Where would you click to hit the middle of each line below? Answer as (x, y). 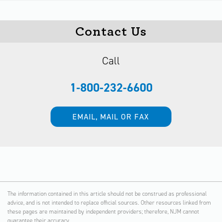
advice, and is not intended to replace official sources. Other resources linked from (109, 203)
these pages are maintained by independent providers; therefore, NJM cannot (103, 212)
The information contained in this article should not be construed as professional (107, 194)
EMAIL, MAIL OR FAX (111, 117)
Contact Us (111, 31)
